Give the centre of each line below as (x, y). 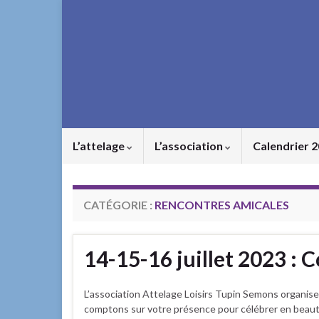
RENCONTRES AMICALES (222, 205)
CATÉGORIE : (119, 205)
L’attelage (100, 146)
